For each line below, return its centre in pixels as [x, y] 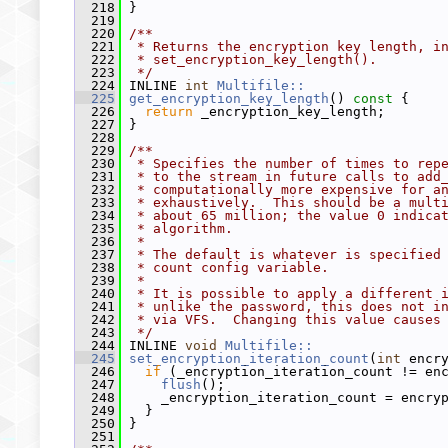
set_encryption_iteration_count [249, 358]
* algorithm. [181, 228]
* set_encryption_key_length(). [253, 59]
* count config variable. [229, 267]
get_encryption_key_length [229, 98]
